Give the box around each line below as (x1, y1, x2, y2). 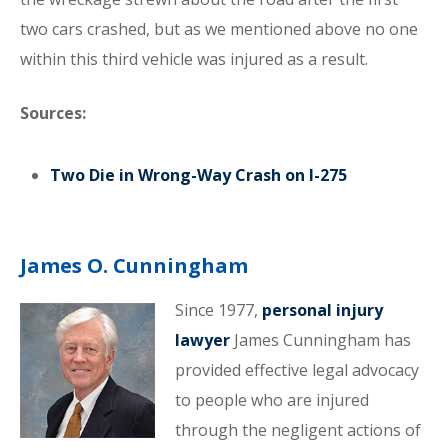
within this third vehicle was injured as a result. (20, 48, 368, 70)
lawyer (174, 329, 230, 351)
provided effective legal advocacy (174, 359, 419, 381)
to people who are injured (174, 389, 369, 411)
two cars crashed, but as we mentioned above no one (20, 18, 418, 40)
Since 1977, (174, 299, 262, 321)
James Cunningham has (229, 329, 411, 351)
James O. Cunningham (20, 252, 248, 279)
